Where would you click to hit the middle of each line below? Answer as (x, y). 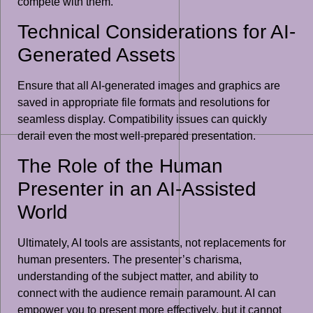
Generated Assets (96, 55)
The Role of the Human (120, 166)
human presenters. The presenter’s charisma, (130, 260)
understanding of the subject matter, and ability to (138, 277)
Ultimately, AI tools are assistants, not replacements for (152, 243)
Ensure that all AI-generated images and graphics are (149, 86)
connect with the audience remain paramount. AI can (147, 293)
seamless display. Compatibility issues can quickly (142, 119)
